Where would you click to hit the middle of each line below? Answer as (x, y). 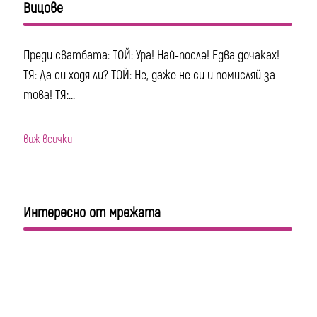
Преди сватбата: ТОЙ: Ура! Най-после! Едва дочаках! (152, 56)
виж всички (48, 140)
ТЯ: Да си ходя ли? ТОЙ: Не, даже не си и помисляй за (150, 76)
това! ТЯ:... (50, 96)
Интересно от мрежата (92, 212)
